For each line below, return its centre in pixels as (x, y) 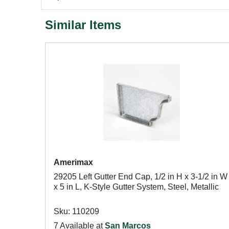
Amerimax (73, 162)
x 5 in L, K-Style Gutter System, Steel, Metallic (136, 187)
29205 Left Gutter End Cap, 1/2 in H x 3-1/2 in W (141, 177)
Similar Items (83, 25)
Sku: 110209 (76, 211)
